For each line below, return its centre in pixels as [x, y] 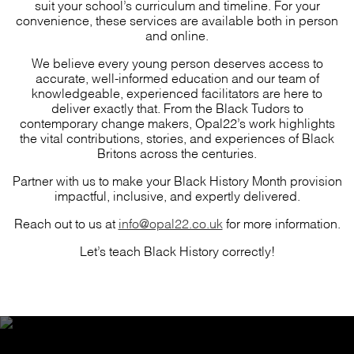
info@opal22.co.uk [170, 223]
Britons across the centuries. [177, 153]
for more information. [281, 223]
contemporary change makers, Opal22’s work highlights [177, 122]
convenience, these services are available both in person [177, 20]
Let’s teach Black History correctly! [177, 250]
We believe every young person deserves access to [177, 62]
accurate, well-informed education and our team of [177, 77]
